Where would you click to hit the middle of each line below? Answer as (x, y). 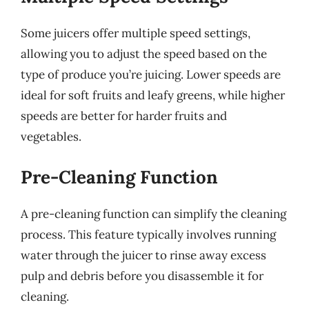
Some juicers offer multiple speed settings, (136, 33)
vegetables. (51, 137)
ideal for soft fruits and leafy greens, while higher (153, 95)
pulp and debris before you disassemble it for (142, 276)
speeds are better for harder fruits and (124, 116)
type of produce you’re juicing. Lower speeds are (151, 74)
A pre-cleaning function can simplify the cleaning (153, 213)
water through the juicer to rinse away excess (143, 255)
